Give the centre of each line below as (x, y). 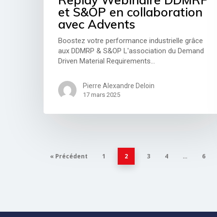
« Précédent (69, 156)
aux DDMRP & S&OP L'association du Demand (131, 51)
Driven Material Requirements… (107, 61)
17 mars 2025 (102, 95)
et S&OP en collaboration (131, 12)
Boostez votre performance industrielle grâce (131, 41)
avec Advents (97, 24)
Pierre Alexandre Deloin (119, 86)
